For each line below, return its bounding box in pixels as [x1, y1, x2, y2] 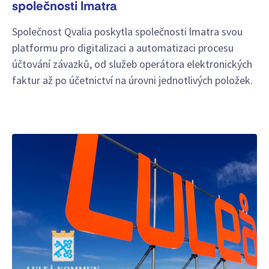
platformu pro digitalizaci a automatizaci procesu [12, 41, 234, 55]
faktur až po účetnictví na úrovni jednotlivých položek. [12, 73, 253, 88]
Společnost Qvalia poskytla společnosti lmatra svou [12, 25, 243, 39]
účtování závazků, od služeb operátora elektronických [12, 57, 252, 71]
